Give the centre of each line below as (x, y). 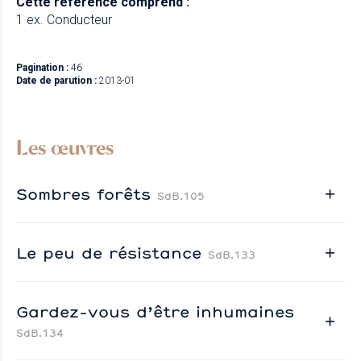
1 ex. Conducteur (64, 19)
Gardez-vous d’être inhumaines (155, 311)
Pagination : (42, 67)
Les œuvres (65, 147)
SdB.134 (40, 332)
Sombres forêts (87, 193)
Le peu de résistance (112, 252)
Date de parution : (56, 80)
